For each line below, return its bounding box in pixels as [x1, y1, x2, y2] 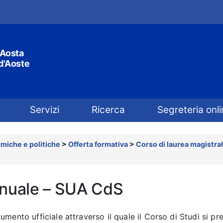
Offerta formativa [68, 140, 128, 148]
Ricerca [91, 104, 125, 115]
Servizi [29, 104, 59, 115]
